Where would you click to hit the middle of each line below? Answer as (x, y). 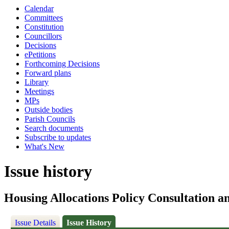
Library (37, 82)
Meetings (39, 91)
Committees (44, 18)
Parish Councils (50, 119)
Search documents (54, 128)
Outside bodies (49, 110)
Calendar (39, 8)
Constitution (44, 27)
